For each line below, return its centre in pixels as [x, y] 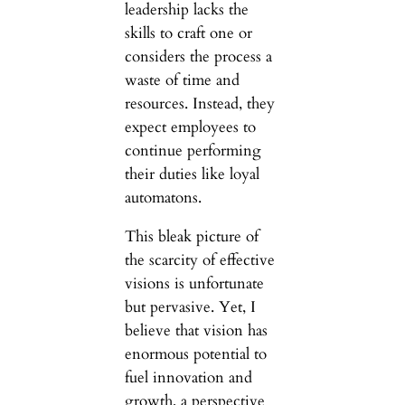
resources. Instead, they [199, 104]
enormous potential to [195, 354]
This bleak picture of [191, 237]
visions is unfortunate [194, 284]
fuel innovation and [188, 378]
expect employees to [190, 127]
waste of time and [182, 80]
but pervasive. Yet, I [190, 307]
